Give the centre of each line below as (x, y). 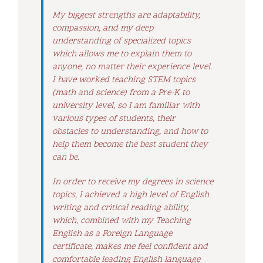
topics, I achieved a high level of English (131, 195)
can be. (66, 158)
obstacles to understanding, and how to (130, 132)
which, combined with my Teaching (122, 221)
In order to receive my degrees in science (133, 183)
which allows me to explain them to (122, 55)
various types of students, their (114, 119)
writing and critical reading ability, (120, 208)
